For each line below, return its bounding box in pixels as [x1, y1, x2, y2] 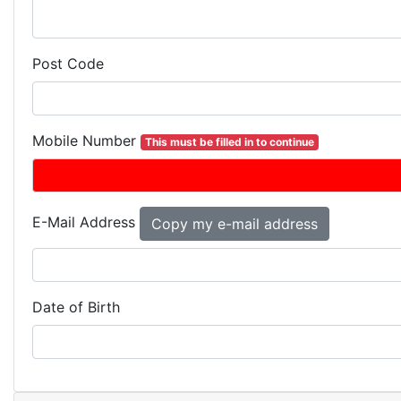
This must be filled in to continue [144, 135, 314, 149]
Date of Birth [32, 298, 120, 316]
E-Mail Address [32, 213, 140, 232]
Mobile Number [32, 132, 141, 149]
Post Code [32, 55, 104, 73]
